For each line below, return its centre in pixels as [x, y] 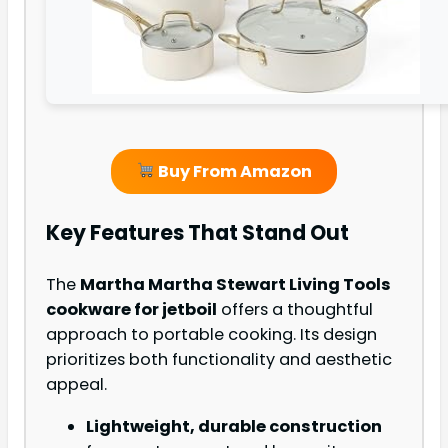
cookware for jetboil [131, 310]
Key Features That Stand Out [197, 233]
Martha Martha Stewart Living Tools [235, 285]
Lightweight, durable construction [234, 426]
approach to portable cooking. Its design [211, 335]
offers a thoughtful [295, 310]
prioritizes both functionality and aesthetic [219, 360]
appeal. [76, 385]
